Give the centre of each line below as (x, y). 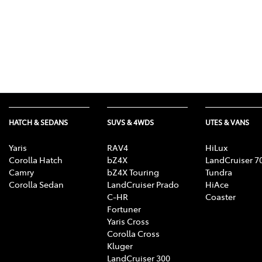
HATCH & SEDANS (38, 122)
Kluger (120, 245)
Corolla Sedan (36, 184)
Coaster (220, 196)
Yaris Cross (128, 221)
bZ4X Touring (133, 172)
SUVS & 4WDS (130, 122)
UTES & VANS (227, 122)
